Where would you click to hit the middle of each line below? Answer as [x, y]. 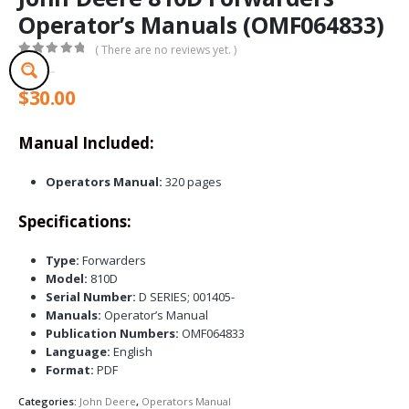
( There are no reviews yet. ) [166, 49]
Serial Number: [90, 297]
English [131, 352]
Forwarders [112, 261]
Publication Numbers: [112, 334]
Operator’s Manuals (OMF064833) [201, 25]
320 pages [192, 181]
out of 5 [49, 64]
